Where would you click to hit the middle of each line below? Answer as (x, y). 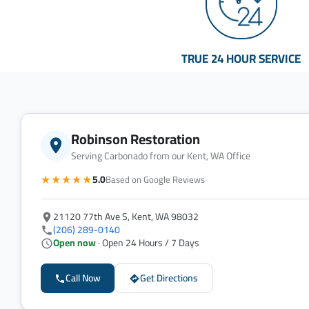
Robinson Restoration (136, 139)
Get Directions (169, 278)
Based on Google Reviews (155, 179)
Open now (74, 243)
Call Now (83, 278)
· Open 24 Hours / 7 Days (148, 243)
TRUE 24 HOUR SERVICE (241, 59)
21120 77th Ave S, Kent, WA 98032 (126, 217)
